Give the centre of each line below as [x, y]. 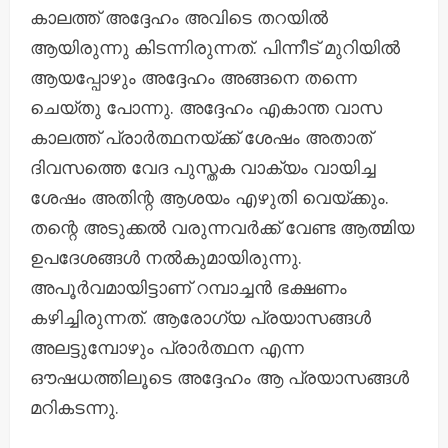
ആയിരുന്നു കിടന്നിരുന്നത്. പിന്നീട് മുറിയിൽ [215, 46]
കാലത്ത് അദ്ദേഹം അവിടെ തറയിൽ [179, 16]
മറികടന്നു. [74, 406]
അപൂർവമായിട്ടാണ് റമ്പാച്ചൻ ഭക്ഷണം [188, 286]
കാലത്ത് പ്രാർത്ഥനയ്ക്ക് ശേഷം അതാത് [201, 136]
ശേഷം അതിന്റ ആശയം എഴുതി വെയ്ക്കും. [209, 196]
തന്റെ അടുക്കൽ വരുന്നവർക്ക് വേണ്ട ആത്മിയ [222, 226]
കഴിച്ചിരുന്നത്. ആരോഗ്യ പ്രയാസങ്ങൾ [200, 316]
